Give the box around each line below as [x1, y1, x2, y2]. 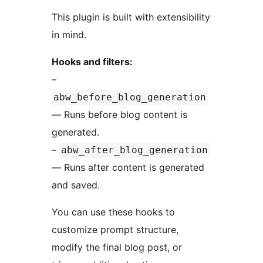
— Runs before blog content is [52, 108, 187, 120]
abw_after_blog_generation [61, 144, 208, 156]
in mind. [52, 28, 86, 41]
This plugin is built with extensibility [52, 11, 210, 23]
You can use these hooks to [52, 205, 175, 218]
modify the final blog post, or [52, 241, 182, 253]
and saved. [52, 178, 100, 191]
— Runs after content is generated [52, 161, 204, 173]
